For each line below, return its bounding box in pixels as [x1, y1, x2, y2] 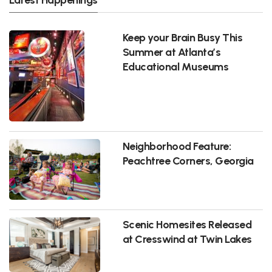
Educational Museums [122, 60, 229, 73]
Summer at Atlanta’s [122, 46, 221, 59]
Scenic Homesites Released [122, 218, 252, 231]
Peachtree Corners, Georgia [122, 154, 254, 168]
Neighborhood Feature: [122, 140, 231, 153]
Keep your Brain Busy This [122, 31, 243, 44]
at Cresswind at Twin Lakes [122, 233, 252, 246]
